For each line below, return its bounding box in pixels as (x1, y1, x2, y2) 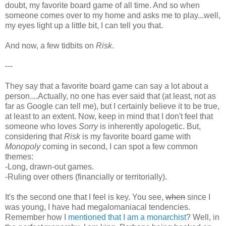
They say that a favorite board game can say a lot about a (5, 81, 208, 90)
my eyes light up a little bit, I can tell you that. (5, 21, 163, 30)
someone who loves (5, 122, 79, 131)
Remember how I (5, 212, 68, 221)
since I (185, 192, 210, 201)
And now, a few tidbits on (5, 41, 96, 50)
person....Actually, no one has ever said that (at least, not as (5, 91, 216, 100)
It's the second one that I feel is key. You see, (5, 192, 165, 201)
